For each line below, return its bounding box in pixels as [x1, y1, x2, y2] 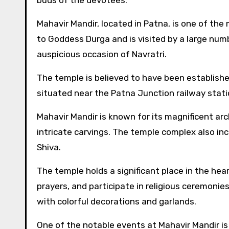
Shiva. [37, 142, 61, 152]
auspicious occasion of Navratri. [37, 49, 167, 59]
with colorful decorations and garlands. [37, 196, 196, 207]
